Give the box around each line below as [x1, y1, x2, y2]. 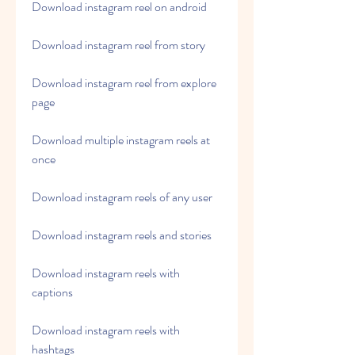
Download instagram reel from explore [32, 74, 216, 92]
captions [32, 283, 73, 301]
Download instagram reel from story [32, 36, 205, 54]
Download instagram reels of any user [32, 188, 212, 206]
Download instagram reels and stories [32, 226, 212, 244]
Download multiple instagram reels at [32, 131, 210, 149]
